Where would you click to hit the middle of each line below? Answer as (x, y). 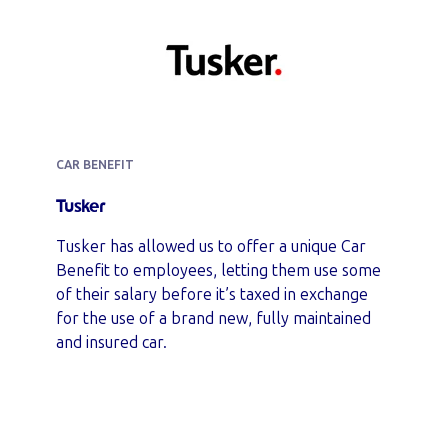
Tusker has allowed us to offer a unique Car (211, 246)
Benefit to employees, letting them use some (218, 270)
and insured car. (111, 342)
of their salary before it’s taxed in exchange (212, 294)
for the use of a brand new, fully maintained (213, 318)
